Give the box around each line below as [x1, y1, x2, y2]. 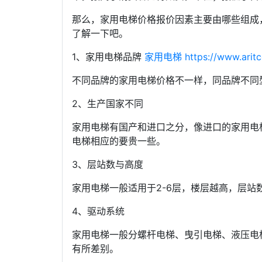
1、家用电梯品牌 [72, 51, 144, 63]
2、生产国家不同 [72, 98, 143, 109]
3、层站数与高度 [72, 158, 143, 170]
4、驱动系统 [72, 205, 125, 217]
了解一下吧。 [72, 27, 128, 39]
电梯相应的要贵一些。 [72, 135, 166, 147]
